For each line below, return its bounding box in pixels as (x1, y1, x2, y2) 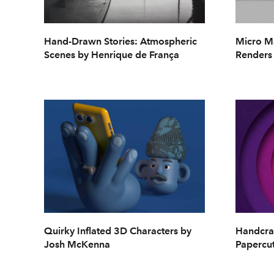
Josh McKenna (44, 239, 110, 251)
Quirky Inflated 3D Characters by (44, 225, 191, 237)
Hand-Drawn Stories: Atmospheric (44, 35, 197, 47)
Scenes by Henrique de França (44, 48, 179, 61)
